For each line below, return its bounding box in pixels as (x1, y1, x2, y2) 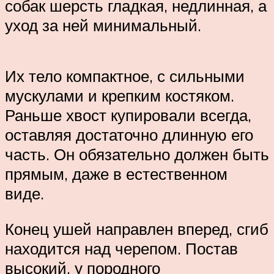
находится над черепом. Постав (5, 239, 238, 259)
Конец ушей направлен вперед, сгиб (5, 219, 268, 239)
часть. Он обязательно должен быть (5, 144, 269, 165)
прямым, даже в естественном (5, 164, 228, 184)
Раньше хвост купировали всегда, (5, 105, 251, 125)
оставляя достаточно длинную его (5, 125, 253, 145)
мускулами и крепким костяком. (5, 86, 234, 106)
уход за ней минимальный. (5, 15, 201, 35)
